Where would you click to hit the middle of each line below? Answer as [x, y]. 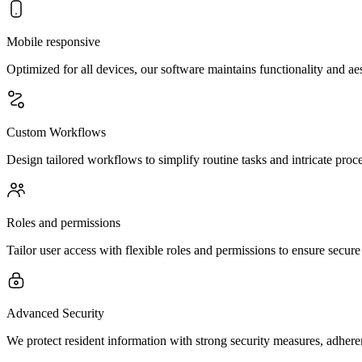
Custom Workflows [56, 132]
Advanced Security [55, 313]
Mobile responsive [53, 42]
